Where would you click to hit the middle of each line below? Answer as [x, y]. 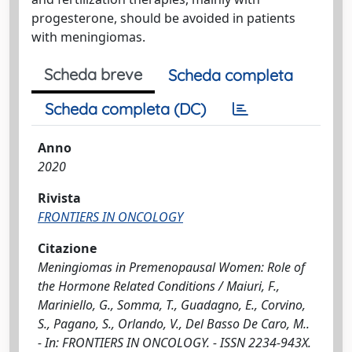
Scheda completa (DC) [125, 109]
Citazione [67, 248]
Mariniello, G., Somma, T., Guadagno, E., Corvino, [172, 305]
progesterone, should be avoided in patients [163, 18]
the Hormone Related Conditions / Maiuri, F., [159, 286]
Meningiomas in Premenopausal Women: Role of [171, 267]
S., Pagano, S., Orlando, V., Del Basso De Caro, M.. [174, 324]
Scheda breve [93, 74]
